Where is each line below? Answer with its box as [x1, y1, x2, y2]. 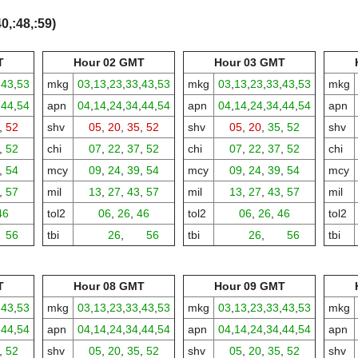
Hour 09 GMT [213, 280, 285, 292]
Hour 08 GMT [73, 280, 145, 292]
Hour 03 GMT [213, 56, 285, 69]
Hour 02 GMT [73, 56, 145, 69]
